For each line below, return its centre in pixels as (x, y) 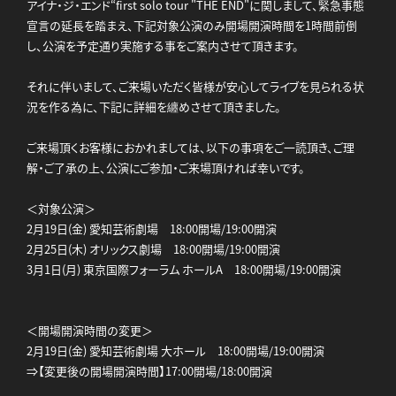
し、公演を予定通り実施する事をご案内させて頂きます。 (163, 46)
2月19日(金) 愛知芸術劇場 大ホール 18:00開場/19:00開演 (175, 351)
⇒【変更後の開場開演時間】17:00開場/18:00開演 (149, 371)
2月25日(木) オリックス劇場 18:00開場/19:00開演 (153, 249)
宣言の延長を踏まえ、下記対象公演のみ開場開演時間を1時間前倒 (192, 26)
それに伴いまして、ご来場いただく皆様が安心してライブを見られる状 (195, 87)
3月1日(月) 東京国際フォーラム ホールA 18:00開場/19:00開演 (184, 270)
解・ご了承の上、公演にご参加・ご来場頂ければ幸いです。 (166, 168)
